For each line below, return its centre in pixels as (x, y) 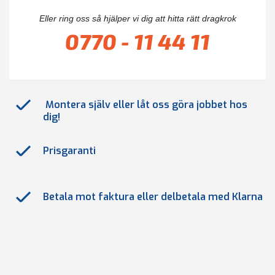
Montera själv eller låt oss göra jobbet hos (145, 105)
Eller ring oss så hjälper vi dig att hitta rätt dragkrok (137, 18)
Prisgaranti (69, 151)
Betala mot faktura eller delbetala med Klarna (153, 197)
